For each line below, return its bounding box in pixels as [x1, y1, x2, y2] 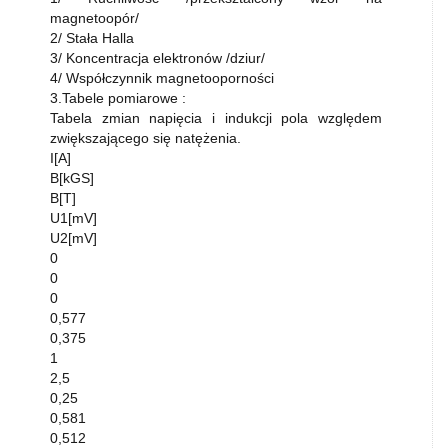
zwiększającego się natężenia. [50, 130, 241, 146]
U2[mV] [50, 230, 97, 246]
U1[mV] [50, 210, 97, 226]
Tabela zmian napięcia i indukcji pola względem [50, 110, 382, 126]
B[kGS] [50, 170, 94, 186]
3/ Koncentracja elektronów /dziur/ [50, 50, 265, 66]
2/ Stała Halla [50, 30, 134, 46]
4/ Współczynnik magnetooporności [50, 70, 274, 86]
